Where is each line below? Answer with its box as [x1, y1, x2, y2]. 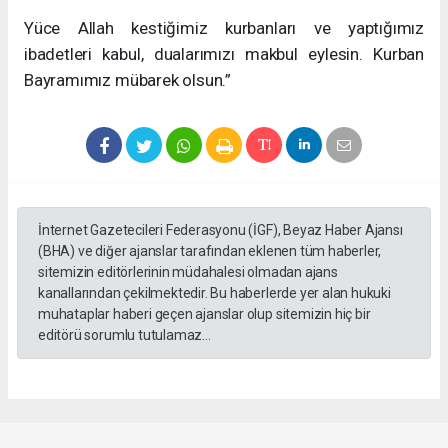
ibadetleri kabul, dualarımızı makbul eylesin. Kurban [24, 44, 424, 65]
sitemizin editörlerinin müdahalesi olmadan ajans [38, 264, 338, 281]
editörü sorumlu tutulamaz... [38, 327, 211, 344]
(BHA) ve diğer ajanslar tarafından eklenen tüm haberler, [38, 243, 382, 260]
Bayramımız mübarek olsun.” [24, 70, 232, 91]
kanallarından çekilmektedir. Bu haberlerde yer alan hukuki [38, 285, 391, 302]
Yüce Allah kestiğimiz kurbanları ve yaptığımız [24, 18, 424, 39]
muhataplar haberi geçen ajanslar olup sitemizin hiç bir [38, 306, 371, 323]
